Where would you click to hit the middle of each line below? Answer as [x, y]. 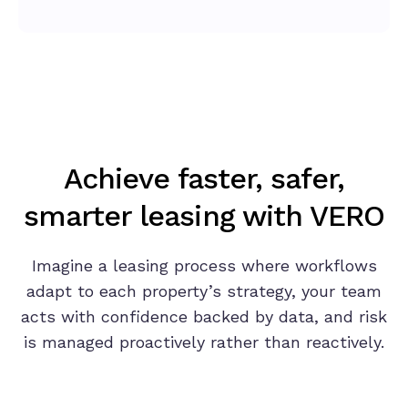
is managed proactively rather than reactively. [204, 342]
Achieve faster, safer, [204, 178]
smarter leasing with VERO [204, 215]
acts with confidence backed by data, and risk [204, 316]
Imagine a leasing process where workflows [204, 265]
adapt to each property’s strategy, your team [204, 291]
